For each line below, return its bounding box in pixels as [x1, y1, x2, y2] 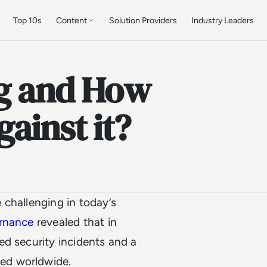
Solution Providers [109, 15, 178, 26]
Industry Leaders [191, 15, 254, 26]
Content [56, 15, 88, 26]
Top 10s [13, 15, 42, 26]
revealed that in [33, 215, 117, 229]
